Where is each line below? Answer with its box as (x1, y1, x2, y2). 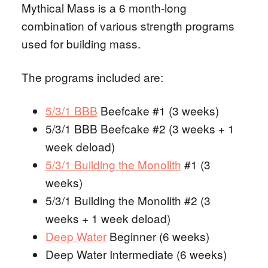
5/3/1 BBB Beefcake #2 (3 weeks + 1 (45, 120, 234, 136)
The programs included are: (21, 69, 163, 85)
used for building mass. (21, 35, 141, 51)
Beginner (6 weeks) (106, 228, 209, 244)
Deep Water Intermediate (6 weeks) (45, 246, 227, 262)
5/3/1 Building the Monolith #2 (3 (45, 192, 211, 208)
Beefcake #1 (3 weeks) (97, 102, 219, 118)
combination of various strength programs (21, 17, 234, 33)
